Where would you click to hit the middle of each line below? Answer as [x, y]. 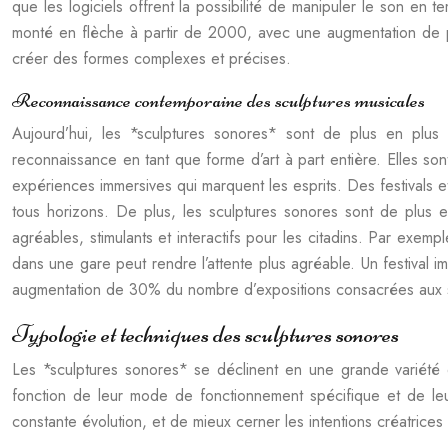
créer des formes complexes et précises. [151, 58]
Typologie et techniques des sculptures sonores [205, 334]
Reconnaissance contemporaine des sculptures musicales [218, 100]
